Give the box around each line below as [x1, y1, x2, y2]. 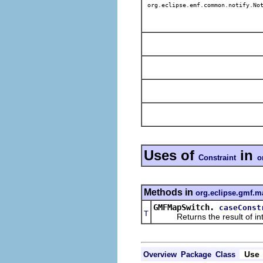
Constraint [198, 153, 236, 162]
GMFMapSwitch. [153, 202, 214, 212]
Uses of [144, 147, 198, 163]
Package [181, 249, 211, 259]
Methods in [144, 187, 195, 197]
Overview [143, 249, 177, 259]
